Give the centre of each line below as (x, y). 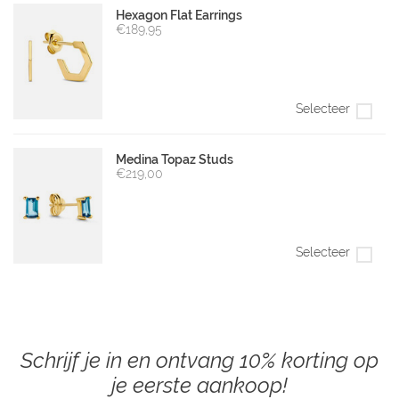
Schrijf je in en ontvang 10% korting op (199, 360)
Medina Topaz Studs (175, 159)
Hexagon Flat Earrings (179, 16)
